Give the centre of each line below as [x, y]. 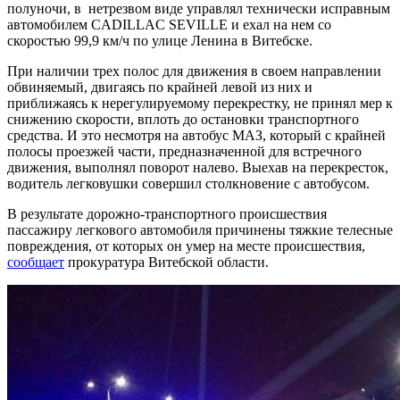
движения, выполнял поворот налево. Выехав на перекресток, [198, 167]
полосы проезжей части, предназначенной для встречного [184, 151]
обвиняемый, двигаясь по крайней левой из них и [160, 87]
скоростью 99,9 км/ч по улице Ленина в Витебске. [160, 40]
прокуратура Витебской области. [167, 262]
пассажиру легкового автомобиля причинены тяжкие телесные [200, 229]
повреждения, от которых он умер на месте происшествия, [186, 246]
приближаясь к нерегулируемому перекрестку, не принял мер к [200, 103]
